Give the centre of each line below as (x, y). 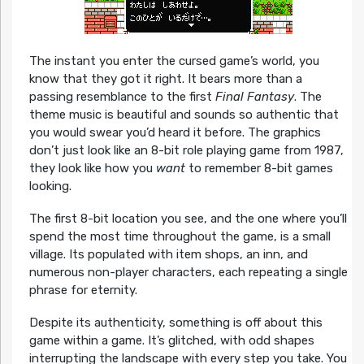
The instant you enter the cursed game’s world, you (174, 61)
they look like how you (92, 169)
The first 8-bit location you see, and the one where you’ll (188, 219)
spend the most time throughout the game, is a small (180, 237)
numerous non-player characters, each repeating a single (188, 273)
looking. (50, 186)
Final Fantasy (254, 97)
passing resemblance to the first (122, 97)
